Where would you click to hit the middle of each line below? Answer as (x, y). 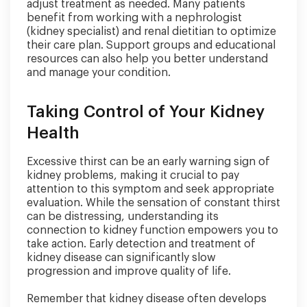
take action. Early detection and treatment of (141, 244)
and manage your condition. (99, 72)
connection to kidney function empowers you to (152, 230)
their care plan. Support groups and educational (151, 45)
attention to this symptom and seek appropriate (150, 189)
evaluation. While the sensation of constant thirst (153, 202)
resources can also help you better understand (147, 59)
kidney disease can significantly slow (121, 257)
